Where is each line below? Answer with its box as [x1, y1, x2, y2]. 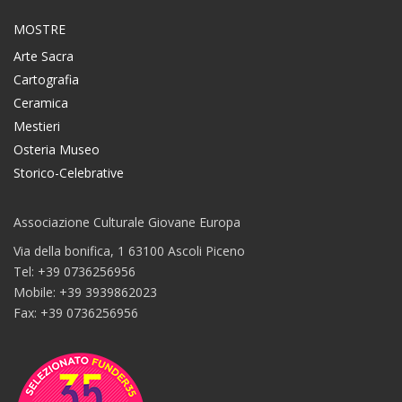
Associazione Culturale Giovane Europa [13, 213, 240, 231]
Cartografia [13, 70, 79, 88]
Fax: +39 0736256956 [13, 303, 138, 321]
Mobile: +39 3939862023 [13, 283, 157, 301]
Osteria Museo [13, 140, 100, 158]
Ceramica [13, 93, 68, 111]
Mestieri [13, 117, 60, 135]
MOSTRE [13, 20, 66, 38]
